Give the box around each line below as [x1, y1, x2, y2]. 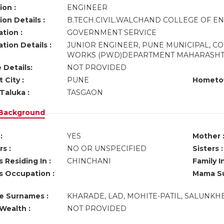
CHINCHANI [66, 156, 113, 165]
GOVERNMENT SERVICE [66, 28, 158, 37]
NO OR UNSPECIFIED [66, 144, 146, 153]
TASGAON [66, 88, 107, 97]
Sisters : [192, 144, 223, 153]
